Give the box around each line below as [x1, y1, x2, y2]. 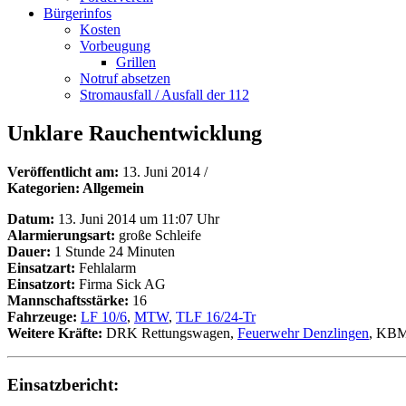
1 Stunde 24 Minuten [51, 243, 175, 259]
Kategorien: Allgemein [7, 179, 144, 196]
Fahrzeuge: [7, 308, 77, 324]
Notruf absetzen [80, 71, 170, 86]
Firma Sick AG [75, 275, 166, 292]
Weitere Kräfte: [7, 324, 102, 341]
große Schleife [115, 227, 201, 243]
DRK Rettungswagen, [102, 324, 237, 341]
